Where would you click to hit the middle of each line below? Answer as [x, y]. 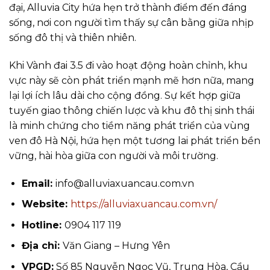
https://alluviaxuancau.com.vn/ [143, 204]
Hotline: [43, 225]
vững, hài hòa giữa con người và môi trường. [114, 155]
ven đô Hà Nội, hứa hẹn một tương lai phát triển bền [135, 140]
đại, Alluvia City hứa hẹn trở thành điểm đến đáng [128, 8]
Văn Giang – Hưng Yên [116, 246]
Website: [46, 204]
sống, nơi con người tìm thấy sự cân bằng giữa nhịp [131, 23]
